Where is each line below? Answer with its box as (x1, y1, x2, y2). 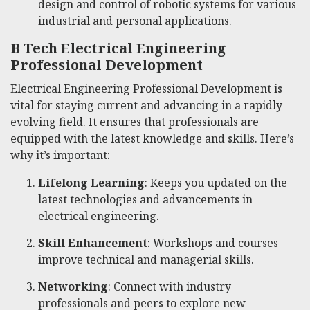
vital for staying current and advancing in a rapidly (10, 98, 282, 113)
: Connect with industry (108, 279, 231, 295)
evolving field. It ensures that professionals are (10, 114, 259, 130)
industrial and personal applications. (38, 12, 232, 28)
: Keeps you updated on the (145, 175, 287, 191)
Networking (38, 279, 108, 295)
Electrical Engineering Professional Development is (10, 81, 282, 97)
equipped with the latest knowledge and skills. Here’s (10, 131, 294, 147)
